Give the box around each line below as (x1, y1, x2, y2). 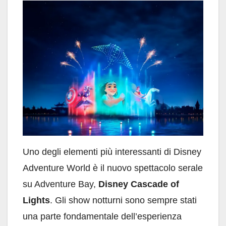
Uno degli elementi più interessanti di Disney (23, 147, 201, 157)
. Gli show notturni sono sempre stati (50, 195, 197, 206)
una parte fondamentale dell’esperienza (23, 211, 182, 222)
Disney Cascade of (98, 179, 179, 190)
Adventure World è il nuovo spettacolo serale (23, 163, 203, 174)
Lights (23, 195, 50, 206)
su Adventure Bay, (23, 179, 98, 190)
